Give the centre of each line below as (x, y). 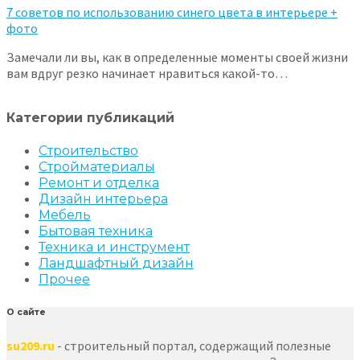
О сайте (26, 313)
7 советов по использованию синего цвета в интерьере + (172, 12)
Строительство (88, 151)
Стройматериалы (97, 167)
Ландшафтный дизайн (116, 264)
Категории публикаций (90, 118)
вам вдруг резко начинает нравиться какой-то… (147, 74)
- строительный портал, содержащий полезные (193, 346)
